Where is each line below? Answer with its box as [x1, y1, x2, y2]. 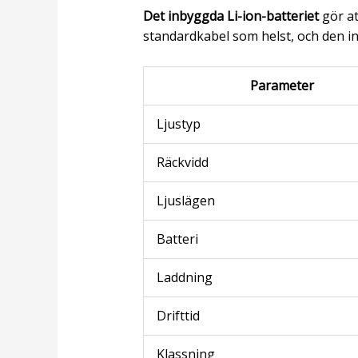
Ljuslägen [156, 192, 215, 210]
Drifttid [156, 307, 200, 325]
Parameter [250, 77, 315, 95]
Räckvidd [156, 153, 209, 172]
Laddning [156, 268, 213, 287]
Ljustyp [156, 115, 201, 133]
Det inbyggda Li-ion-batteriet [142, 6, 319, 25]
